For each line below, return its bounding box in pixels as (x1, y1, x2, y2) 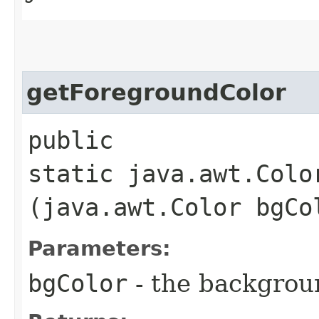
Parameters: (28, 236, 171, 261)
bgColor (28, 268, 127, 298)
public (28, 125, 113, 155)
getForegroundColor (26, 79, 286, 105)
